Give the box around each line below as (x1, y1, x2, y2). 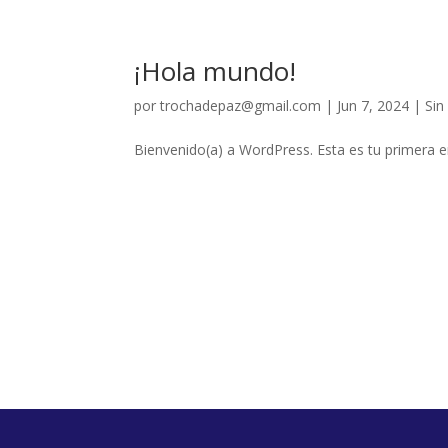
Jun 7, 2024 (337, 96, 410, 115)
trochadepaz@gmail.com (160, 96, 322, 115)
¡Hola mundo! (134, 53, 297, 89)
